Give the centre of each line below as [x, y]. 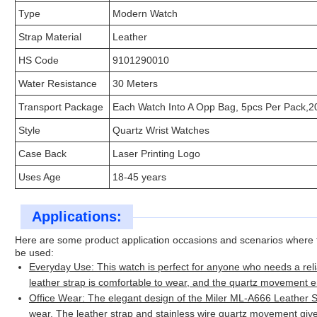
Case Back [42, 154]
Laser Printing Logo [156, 154]
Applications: [77, 217]
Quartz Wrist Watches [161, 131]
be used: [34, 253]
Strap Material [50, 37]
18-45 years [139, 177]
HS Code [39, 60]
